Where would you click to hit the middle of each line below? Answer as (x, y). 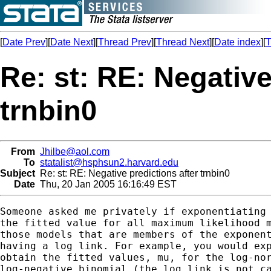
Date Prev (24, 42)
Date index (237, 42)
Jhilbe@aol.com (75, 151)
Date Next (72, 42)
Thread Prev (125, 42)
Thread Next (183, 42)
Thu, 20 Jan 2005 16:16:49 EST (106, 184)
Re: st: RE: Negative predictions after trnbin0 (132, 173)
